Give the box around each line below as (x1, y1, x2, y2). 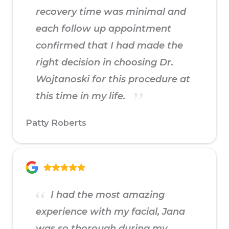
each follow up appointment (36, 23, 171, 35)
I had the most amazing (48, 189, 165, 201)
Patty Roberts (26, 118, 86, 128)
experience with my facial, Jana (36, 206, 185, 218)
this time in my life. (36, 90, 128, 102)
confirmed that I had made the (36, 40, 183, 52)
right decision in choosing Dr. (36, 57, 173, 68)
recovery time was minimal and (36, 6, 186, 18)
